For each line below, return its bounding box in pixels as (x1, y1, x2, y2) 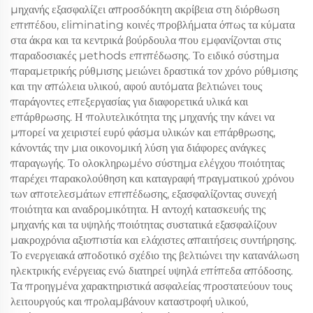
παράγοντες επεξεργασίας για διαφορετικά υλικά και (10, 94, 248, 108)
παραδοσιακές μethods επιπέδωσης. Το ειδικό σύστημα (10, 48, 279, 62)
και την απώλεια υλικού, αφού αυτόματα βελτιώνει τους (10, 79, 262, 93)
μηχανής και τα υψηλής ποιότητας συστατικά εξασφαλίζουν (10, 217, 277, 231)
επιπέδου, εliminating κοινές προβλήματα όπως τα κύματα (10, 17, 295, 31)
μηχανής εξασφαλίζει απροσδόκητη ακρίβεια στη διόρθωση (10, 2, 279, 16)
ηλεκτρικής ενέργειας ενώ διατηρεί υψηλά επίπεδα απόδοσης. (10, 263, 293, 277)
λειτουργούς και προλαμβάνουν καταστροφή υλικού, (10, 294, 248, 308)
